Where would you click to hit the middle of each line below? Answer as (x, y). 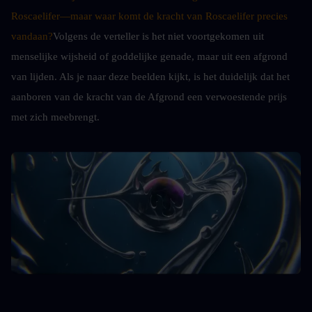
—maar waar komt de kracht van (133, 16)
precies (271, 16)
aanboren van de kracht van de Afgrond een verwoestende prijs (149, 96)
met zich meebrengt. (55, 117)
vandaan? (32, 36)
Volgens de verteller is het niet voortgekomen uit (158, 36)
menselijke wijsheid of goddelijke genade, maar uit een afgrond (149, 56)
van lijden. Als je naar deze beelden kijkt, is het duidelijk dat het (150, 76)
